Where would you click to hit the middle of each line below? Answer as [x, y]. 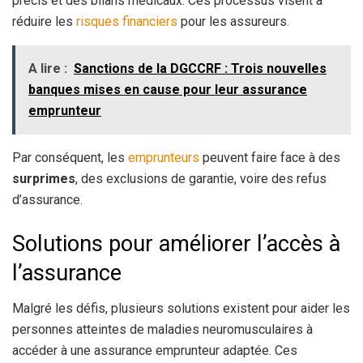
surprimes [44, 178]
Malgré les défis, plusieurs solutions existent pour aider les [181, 309]
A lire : [48, 68]
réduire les [44, 21]
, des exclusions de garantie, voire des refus [201, 178]
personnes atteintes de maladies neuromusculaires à [162, 330]
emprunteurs [164, 157]
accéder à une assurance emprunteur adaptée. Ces [155, 351]
